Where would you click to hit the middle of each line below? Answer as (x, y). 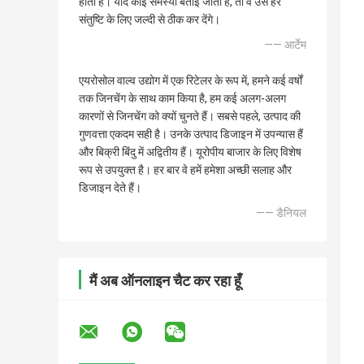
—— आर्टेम (285, 45)
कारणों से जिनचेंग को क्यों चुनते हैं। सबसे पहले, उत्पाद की (190, 117)
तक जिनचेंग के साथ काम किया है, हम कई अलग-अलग (182, 99)
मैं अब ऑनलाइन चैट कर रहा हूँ (165, 281)
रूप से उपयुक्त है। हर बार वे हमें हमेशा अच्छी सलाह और (185, 170)
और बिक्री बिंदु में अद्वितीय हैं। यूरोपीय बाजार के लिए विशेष (190, 152)
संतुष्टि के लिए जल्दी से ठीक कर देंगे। (149, 20)
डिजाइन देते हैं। (110, 188)
